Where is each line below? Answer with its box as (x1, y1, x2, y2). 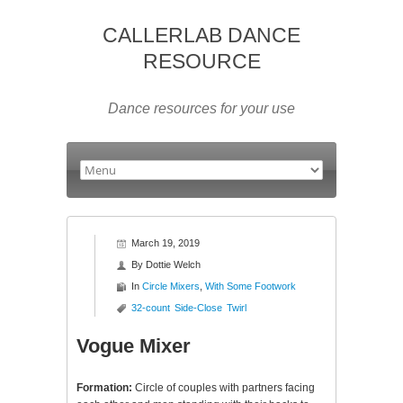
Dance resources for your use (108, 101, 295, 116)
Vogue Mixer (76, 335, 191, 357)
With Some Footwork (205, 281, 296, 291)
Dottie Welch (146, 259, 201, 270)
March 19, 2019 (131, 237, 200, 248)
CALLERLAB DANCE (103, 23, 300, 47)
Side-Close (175, 302, 222, 313)
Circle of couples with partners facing (132, 381, 315, 394)
